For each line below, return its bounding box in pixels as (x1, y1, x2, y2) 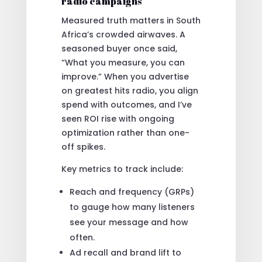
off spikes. (61, 140, 105, 153)
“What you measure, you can (61, 56, 185, 68)
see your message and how (69, 216, 188, 228)
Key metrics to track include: (61, 163, 183, 175)
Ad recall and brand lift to (69, 246, 181, 258)
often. (69, 231, 95, 243)
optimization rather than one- (61, 126, 189, 139)
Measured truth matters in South (61, 14, 201, 26)
